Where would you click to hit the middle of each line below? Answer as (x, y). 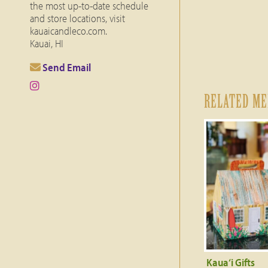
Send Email (66, 67)
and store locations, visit (77, 18)
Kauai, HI (47, 43)
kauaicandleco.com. (68, 31)
